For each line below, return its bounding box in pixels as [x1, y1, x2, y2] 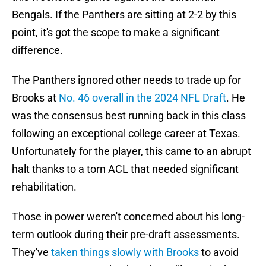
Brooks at [12, 91, 59, 104]
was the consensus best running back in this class [12, 109, 246, 122]
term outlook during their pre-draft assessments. [12, 228, 240, 241]
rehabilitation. [12, 180, 77, 194]
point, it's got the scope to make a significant [12, 26, 220, 39]
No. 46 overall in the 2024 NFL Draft [59, 91, 226, 104]
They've [12, 246, 51, 259]
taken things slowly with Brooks [51, 246, 199, 259]
